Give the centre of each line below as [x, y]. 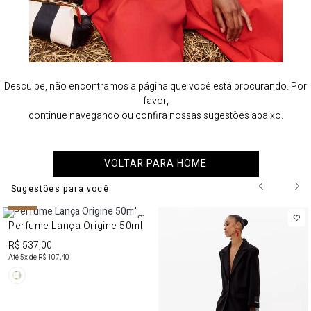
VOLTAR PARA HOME [155, 163]
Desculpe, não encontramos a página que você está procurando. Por [155, 86]
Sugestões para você [60, 189]
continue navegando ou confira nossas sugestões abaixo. [155, 116]
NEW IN [23, 204]
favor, [155, 101]
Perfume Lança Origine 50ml [76, 226]
